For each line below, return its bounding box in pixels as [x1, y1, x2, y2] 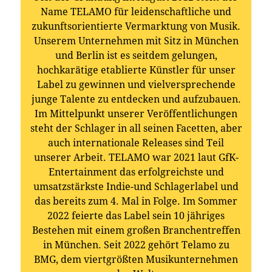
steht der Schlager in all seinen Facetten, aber [30, 123, 242, 135]
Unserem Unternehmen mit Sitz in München [33, 35, 239, 47]
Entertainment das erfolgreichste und [48, 166, 224, 178]
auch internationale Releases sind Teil [48, 137, 224, 149]
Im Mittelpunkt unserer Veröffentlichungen [35, 108, 237, 120]
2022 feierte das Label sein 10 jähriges [47, 210, 225, 222]
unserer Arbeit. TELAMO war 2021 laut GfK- [33, 152, 239, 164]
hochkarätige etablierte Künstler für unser [36, 64, 236, 76]
